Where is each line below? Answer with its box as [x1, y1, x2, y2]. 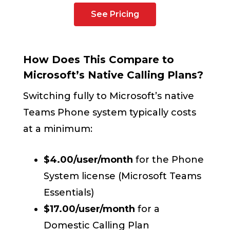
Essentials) [44, 187, 94, 199]
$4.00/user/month [44, 154, 133, 166]
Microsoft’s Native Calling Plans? [23, 69, 204, 82]
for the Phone [133, 154, 204, 166]
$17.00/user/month [44, 203, 136, 215]
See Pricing [90, 9, 139, 20]
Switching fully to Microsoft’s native [23, 90, 195, 102]
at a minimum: [23, 123, 93, 135]
